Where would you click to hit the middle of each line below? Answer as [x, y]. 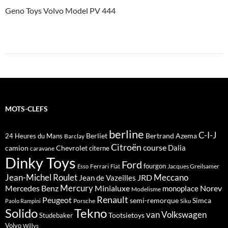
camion [17, 148]
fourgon [155, 166]
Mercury [77, 188]
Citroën [126, 147]
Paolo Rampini [23, 201]
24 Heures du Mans [34, 136]
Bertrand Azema [171, 136]
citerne [99, 148]
